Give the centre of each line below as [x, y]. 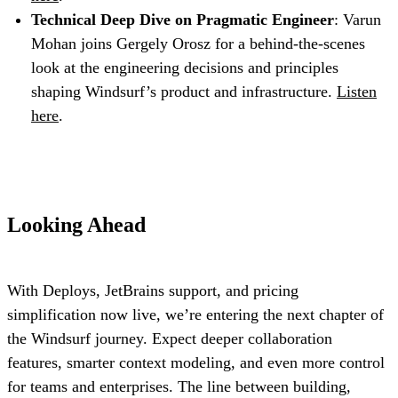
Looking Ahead [76, 225]
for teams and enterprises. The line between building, [179, 387]
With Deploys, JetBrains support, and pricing [153, 291]
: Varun [358, 20]
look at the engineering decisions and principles [185, 68]
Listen [357, 92]
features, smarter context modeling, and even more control [196, 363]
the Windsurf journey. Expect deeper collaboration [170, 339]
